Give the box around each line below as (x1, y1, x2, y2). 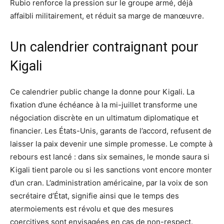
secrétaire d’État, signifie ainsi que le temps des (10, 191, 179, 201)
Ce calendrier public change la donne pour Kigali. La (10, 87, 194, 97)
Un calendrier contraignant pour (10, 39, 198, 55)
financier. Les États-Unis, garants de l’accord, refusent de (10, 126, 211, 136)
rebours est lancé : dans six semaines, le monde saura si (10, 152, 209, 162)
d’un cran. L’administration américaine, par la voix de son (10, 178, 208, 188)
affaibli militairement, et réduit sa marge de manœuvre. (10, 11, 204, 21)
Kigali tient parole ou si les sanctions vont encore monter (10, 165, 212, 175)
